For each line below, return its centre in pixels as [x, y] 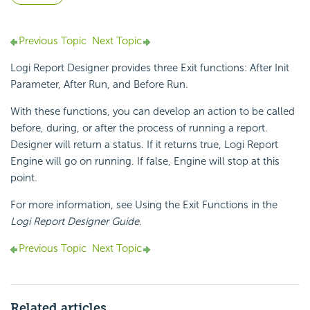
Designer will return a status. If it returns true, [117, 145]
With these [37, 112]
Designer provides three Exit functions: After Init [177, 68]
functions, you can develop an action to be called [179, 112]
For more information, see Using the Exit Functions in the [144, 205]
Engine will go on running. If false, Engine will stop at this [145, 162]
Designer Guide [102, 222]
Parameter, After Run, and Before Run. [99, 85]
